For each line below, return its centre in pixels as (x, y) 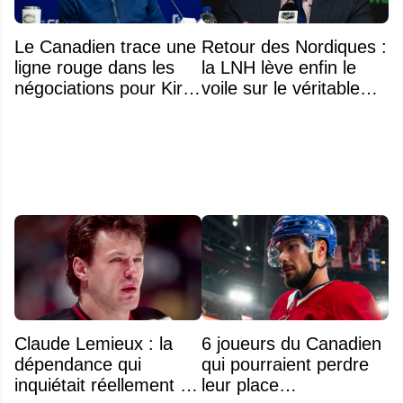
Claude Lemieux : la (94, 344)
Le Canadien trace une (105, 47)
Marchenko (59, 109)
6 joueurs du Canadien (291, 344)
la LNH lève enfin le (279, 68)
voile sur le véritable (281, 89)
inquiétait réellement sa (107, 385)
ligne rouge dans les (94, 68)
